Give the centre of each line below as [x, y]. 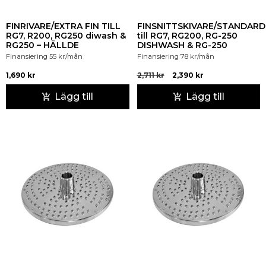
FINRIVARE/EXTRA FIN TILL [63, 26]
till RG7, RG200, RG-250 [187, 36]
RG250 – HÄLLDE [42, 45]
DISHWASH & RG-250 [182, 45]
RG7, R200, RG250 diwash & [66, 36]
